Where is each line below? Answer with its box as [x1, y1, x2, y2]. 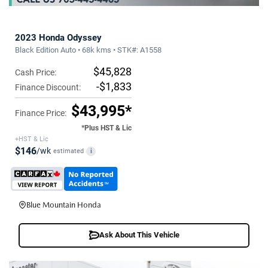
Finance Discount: [15, 82, 81, 92]
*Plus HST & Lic [81, 123, 132, 132]
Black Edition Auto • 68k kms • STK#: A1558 [15, 45, 162, 54]
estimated [53, 147, 84, 155]
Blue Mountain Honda [26, 200, 101, 209]
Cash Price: [15, 67, 56, 77]
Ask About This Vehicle [99, 230, 179, 240]
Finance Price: [15, 108, 66, 118]
